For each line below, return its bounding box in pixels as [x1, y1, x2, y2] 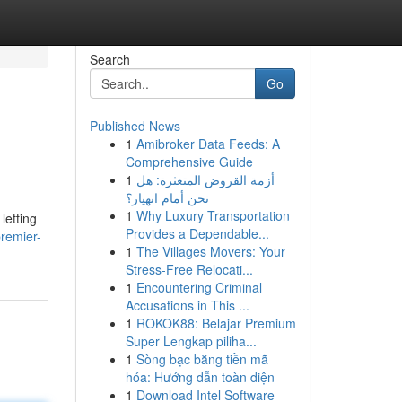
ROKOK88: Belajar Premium [135, 314, 296, 332]
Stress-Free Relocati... [125, 260, 253, 278]
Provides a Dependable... [125, 224, 269, 242]
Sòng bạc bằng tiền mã [135, 350, 268, 368]
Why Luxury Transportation [135, 206, 290, 224]
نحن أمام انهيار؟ [125, 188, 209, 206]
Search [89, 50, 130, 68]
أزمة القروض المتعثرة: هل [135, 170, 275, 188]
